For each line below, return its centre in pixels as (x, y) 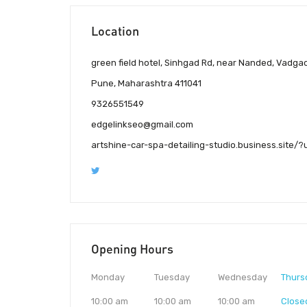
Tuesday (172, 278)
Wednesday (242, 278)
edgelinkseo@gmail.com (142, 125)
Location (115, 31)
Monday (108, 278)
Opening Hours (132, 249)
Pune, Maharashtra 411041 (146, 84)
